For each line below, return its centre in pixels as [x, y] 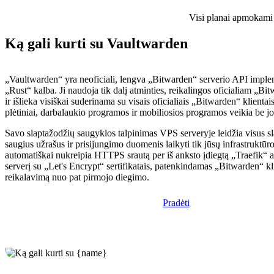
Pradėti [176, 203]
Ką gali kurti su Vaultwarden [96, 44]
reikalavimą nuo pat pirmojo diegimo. [77, 177]
